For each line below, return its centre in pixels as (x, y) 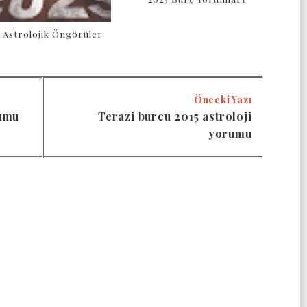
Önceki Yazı (223, 100)
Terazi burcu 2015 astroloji (175, 116)
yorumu (230, 134)
